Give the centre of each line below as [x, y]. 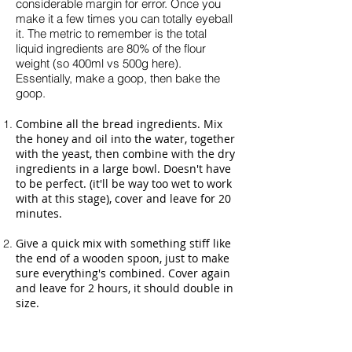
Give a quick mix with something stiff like [123, 243]
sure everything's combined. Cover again [123, 273]
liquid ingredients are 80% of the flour [111, 48]
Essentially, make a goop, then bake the [118, 78]
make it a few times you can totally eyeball [124, 18]
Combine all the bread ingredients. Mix [119, 124]
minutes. [39, 213]
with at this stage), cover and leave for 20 [123, 198]
